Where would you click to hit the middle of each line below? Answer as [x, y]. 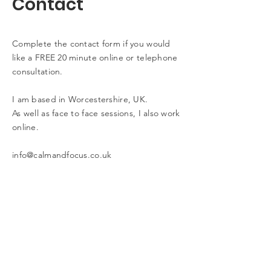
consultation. [39, 71]
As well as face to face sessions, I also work [96, 113]
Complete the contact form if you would [91, 44]
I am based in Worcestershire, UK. [80, 99]
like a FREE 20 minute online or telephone [95, 57]
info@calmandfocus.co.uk [62, 155]
